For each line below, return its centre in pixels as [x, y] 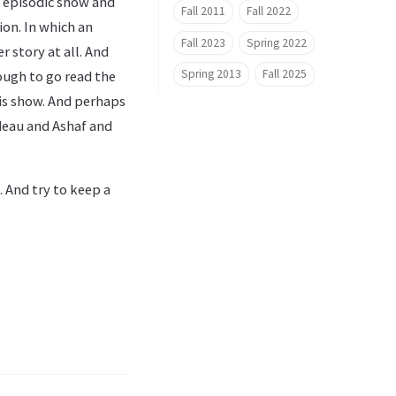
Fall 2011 [203, 11]
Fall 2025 [284, 74]
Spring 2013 [211, 74]
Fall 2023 [203, 42]
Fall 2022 [268, 11]
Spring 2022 [276, 42]
